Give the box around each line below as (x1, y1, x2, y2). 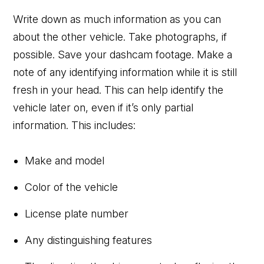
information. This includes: (13, 118, 136, 131)
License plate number (25, 207, 129, 220)
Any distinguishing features (25, 233, 153, 246)
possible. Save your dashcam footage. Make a (13, 48, 233, 61)
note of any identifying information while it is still (13, 65, 237, 78)
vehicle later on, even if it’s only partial (13, 101, 194, 114)
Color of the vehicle (25, 180, 118, 193)
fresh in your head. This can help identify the (13, 83, 224, 96)
